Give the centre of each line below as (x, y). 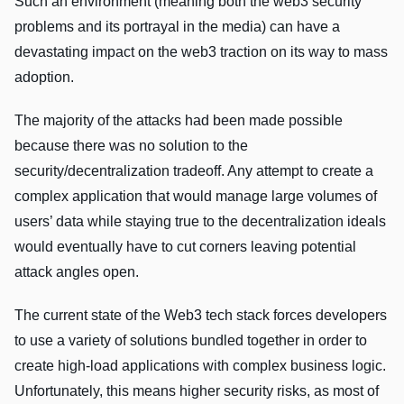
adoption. (44, 77)
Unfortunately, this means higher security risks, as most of (197, 390)
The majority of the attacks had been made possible (179, 120)
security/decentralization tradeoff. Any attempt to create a (194, 170)
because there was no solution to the (131, 145)
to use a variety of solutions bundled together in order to (191, 340)
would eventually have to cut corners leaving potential (185, 246)
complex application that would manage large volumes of (196, 196)
